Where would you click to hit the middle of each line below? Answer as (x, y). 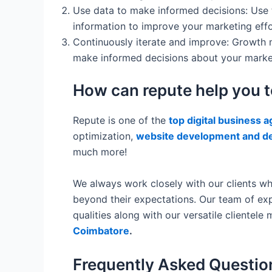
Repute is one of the (121, 121)
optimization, (104, 136)
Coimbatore (101, 230)
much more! (100, 152)
